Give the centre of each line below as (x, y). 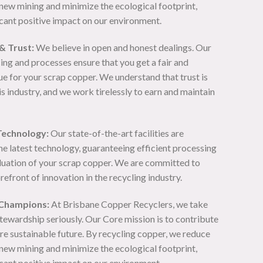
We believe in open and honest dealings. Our (123, 48)
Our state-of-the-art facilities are (116, 133)
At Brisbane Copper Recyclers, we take (129, 204)
